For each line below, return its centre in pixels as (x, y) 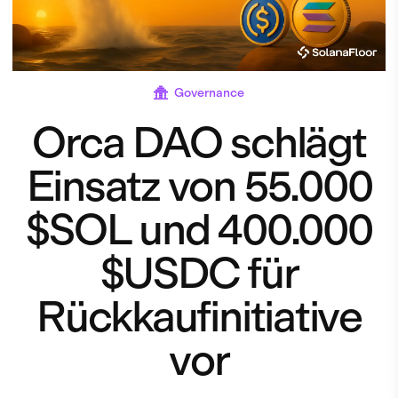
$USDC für (199, 272)
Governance (209, 92)
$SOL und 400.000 (199, 229)
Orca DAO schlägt (199, 142)
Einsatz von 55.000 (199, 185)
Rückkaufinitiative (199, 316)
